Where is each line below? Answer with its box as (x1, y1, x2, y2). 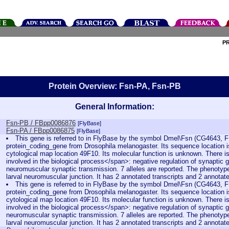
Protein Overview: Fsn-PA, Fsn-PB (48, 82, 181, 90)
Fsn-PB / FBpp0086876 (6, 119, 76, 127)
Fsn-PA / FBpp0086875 (6, 127, 75, 134)
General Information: (75, 102, 154, 111)
